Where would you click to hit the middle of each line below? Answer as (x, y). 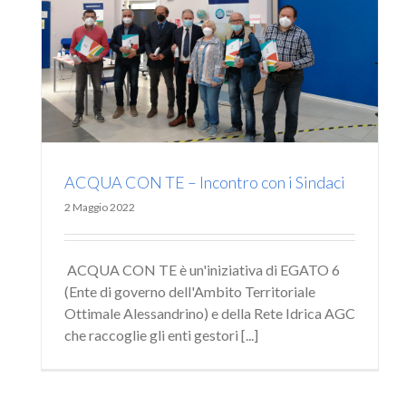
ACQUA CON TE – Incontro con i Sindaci (205, 183)
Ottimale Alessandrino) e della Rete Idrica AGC (210, 314)
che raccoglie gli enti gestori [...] (161, 335)
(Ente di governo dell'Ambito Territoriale (190, 292)
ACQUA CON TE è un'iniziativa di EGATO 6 (202, 270)
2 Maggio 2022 (100, 208)
